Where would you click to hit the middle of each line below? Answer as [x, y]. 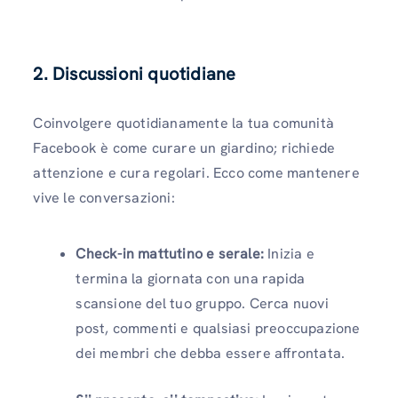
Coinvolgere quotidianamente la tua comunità [183, 123]
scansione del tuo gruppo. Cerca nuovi [202, 304]
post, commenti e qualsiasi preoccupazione [218, 329]
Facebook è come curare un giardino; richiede [184, 148]
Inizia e [289, 254]
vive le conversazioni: [104, 198]
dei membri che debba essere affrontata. [211, 354]
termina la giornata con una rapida [191, 279]
